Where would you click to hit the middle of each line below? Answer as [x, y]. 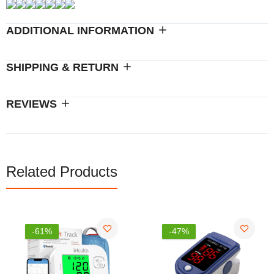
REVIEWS [31, 104]
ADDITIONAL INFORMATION [80, 31]
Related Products [62, 172]
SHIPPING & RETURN [62, 68]
